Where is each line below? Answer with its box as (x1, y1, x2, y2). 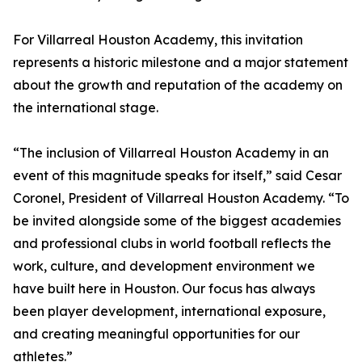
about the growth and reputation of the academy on (13, 77, 343, 94)
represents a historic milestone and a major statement (13, 54, 348, 71)
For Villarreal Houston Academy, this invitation (13, 32, 303, 48)
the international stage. (13, 99, 158, 116)
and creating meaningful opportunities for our (13, 326, 300, 343)
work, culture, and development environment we (13, 258, 315, 275)
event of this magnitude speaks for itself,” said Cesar (13, 167, 342, 184)
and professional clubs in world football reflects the (13, 235, 331, 252)
